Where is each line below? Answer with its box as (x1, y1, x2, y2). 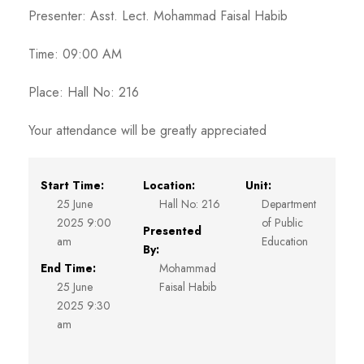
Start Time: (41, 177, 105, 193)
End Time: (41, 260, 97, 276)
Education (262, 233, 309, 249)
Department (262, 196, 317, 212)
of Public (262, 214, 304, 231)
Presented (143, 223, 202, 239)
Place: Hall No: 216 (28, 83, 143, 102)
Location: (143, 177, 196, 193)
